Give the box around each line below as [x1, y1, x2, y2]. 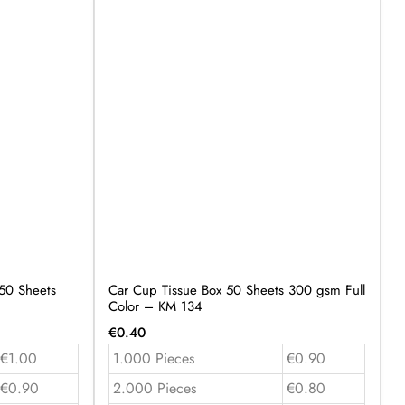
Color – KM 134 [108, 296, 202, 316]
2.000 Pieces [112, 377, 196, 399]
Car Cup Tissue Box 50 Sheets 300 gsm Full [108, 279, 365, 300]
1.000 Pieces [112, 347, 194, 369]
